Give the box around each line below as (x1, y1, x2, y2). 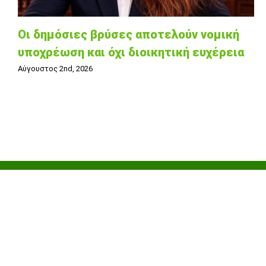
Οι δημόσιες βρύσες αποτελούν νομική (18, 27, 239, 42)
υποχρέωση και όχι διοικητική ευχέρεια (18, 45, 244, 60)
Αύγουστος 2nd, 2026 (18, 64, 93, 74)
